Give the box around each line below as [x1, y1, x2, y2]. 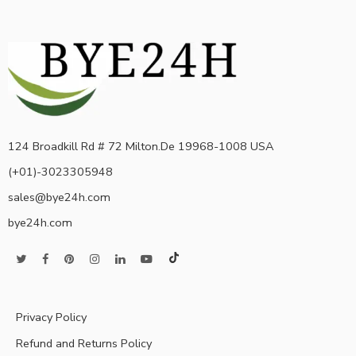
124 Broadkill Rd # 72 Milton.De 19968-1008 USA [8, 138, 274, 155]
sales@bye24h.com [8, 189, 110, 206]
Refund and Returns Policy [16, 335, 152, 352]
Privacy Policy [16, 309, 87, 326]
